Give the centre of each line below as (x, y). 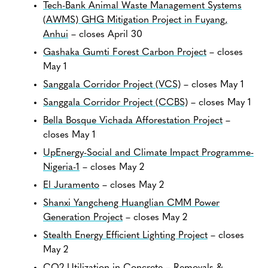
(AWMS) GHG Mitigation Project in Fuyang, (135, 21)
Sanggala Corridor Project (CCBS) (115, 103)
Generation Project (83, 218)
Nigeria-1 (61, 168)
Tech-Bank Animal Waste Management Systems (142, 6)
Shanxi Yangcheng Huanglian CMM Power (131, 204)
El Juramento (71, 186)
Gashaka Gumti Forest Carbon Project (125, 53)
